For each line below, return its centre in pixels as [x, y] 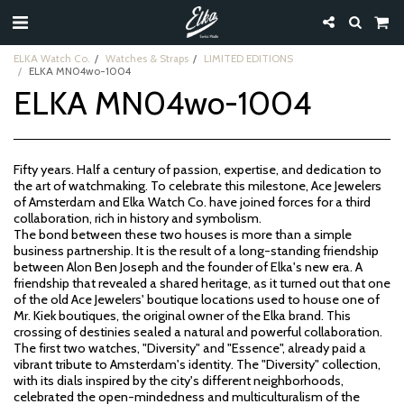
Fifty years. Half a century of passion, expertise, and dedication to [197, 170]
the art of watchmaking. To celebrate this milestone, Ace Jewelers [197, 186]
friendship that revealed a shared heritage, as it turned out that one [202, 283]
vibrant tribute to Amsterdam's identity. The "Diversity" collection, [197, 364]
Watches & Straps [147, 59]
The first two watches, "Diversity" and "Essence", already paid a [190, 348]
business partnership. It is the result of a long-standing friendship [196, 251]
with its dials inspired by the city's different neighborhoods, [179, 381]
